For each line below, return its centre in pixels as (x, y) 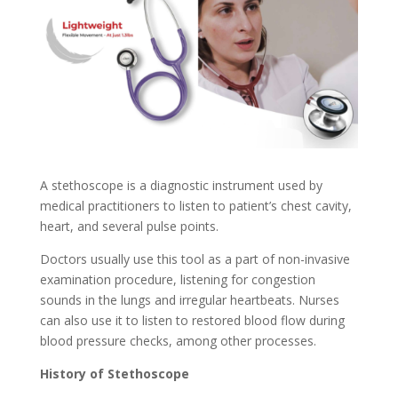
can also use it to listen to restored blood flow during (192, 321)
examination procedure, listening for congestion (177, 280)
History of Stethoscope (114, 374)
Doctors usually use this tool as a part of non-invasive (195, 259)
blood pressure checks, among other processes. (178, 341)
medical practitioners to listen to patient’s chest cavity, (195, 206)
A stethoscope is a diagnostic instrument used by (181, 186)
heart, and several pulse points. (129, 227)
